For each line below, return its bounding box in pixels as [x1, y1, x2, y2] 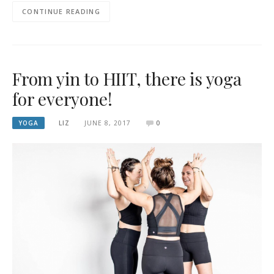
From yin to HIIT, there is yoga [12, 67, 242, 90]
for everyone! [12, 87, 113, 110]
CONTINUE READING [22, 7, 100, 17]
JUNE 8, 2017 [84, 118, 131, 127]
